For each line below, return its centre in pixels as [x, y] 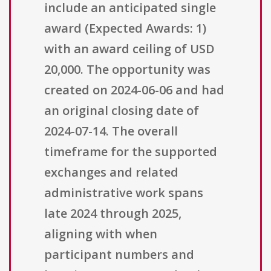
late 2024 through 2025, [113, 214]
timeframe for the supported [131, 152]
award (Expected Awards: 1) [125, 28]
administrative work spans [124, 193]
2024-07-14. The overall [111, 131]
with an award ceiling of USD [129, 49]
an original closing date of [122, 111]
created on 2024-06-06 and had [134, 90]
